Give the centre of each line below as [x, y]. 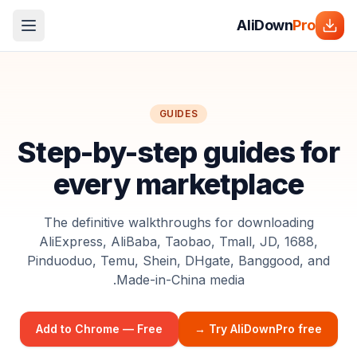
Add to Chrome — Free [99, 329]
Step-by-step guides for [178, 152]
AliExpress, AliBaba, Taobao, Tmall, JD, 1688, [178, 241]
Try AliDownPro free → [265, 329]
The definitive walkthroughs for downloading [178, 222]
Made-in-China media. [180, 280]
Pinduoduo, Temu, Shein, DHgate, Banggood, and [178, 261]
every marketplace [178, 184]
